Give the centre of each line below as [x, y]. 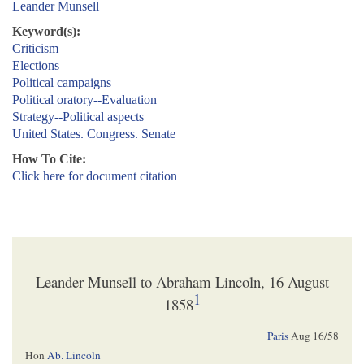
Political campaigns [62, 83]
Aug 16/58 [315, 335]
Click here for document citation [95, 176]
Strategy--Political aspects [78, 117]
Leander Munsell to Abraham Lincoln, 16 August [182, 281]
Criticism [35, 49]
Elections [36, 66]
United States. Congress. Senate [94, 134]
